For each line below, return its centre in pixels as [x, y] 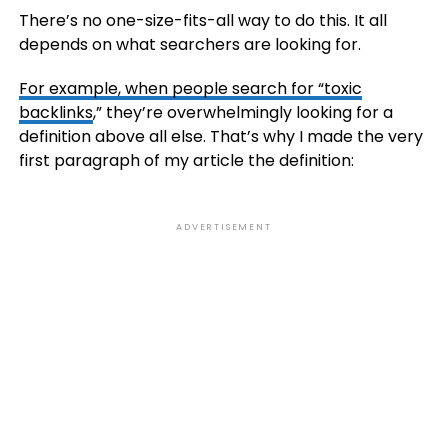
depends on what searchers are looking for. [189, 44]
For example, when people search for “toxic [190, 88]
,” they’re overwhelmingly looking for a [242, 112]
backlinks [55, 112]
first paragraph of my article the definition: [186, 160]
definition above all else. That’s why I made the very [220, 136]
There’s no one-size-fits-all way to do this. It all [202, 20]
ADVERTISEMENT [224, 227]
